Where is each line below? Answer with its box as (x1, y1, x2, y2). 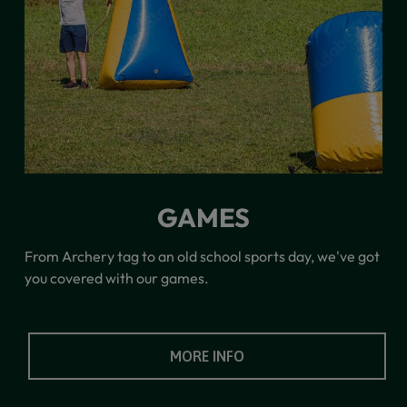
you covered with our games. (24, 268, 209, 287)
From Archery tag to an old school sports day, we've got (24, 246, 380, 265)
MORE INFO (169, 347, 244, 364)
